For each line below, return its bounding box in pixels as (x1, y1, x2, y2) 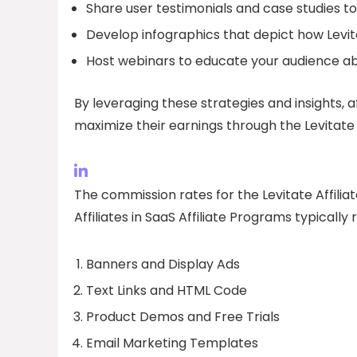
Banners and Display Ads (86, 254, 240, 273)
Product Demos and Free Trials (86, 307, 280, 326)
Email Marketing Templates (86, 333, 258, 352)
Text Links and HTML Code (86, 280, 247, 300)
